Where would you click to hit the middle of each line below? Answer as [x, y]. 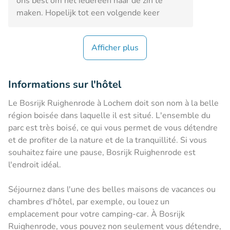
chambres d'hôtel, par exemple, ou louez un [89, 202]
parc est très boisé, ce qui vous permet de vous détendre [113, 128]
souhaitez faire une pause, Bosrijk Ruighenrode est [102, 152]
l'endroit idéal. [36, 165]
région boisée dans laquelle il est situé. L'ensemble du [109, 115]
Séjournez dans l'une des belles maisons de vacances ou [112, 189]
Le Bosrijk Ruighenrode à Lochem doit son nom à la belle [113, 103]
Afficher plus [115, 47]
